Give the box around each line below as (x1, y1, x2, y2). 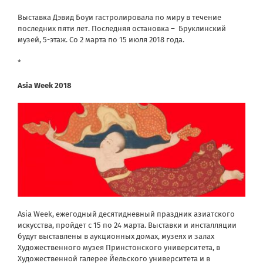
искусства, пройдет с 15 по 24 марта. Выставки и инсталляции (18, 220, 237, 230)
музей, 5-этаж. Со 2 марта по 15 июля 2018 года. (18, 35, 184, 44)
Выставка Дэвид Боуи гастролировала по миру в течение (18, 12, 221, 22)
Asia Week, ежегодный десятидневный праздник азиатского (18, 209, 235, 218)
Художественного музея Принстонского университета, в (18, 242, 220, 252)
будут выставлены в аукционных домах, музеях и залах (18, 231, 214, 241)
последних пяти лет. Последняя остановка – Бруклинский (18, 23, 226, 33)
